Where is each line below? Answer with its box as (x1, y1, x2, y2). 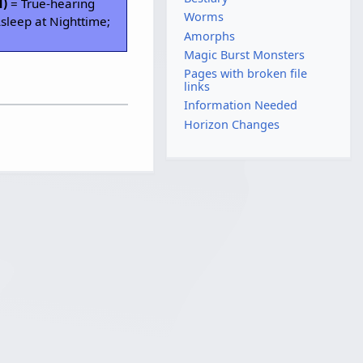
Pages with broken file (184, 66, 308, 82)
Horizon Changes (184, 116, 280, 132)
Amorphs (184, 28, 236, 44)
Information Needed (184, 97, 298, 113)
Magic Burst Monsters (184, 46, 305, 62)
